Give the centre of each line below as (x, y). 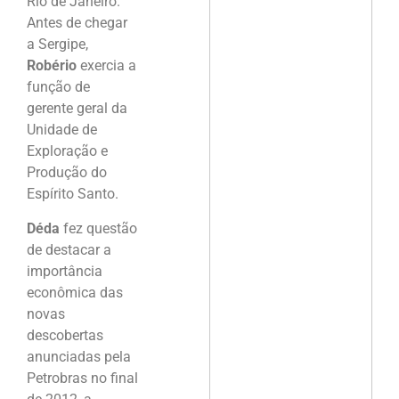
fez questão (100, 228)
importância (65, 271)
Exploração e (67, 151)
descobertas (65, 335)
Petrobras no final (82, 378)
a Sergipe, (57, 45)
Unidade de (62, 130)
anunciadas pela (79, 356)
